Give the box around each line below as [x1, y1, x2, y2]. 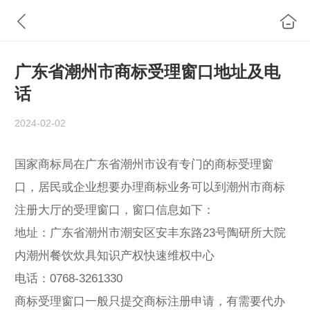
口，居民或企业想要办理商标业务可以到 [15, 180, 226, 194]
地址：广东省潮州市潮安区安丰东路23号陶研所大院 [15, 226, 286, 239]
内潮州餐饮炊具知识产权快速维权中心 [15, 248, 215, 262]
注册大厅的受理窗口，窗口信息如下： [15, 203, 215, 217]
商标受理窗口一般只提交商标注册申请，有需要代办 [15, 294, 285, 308]
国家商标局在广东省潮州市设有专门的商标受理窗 [15, 157, 273, 171]
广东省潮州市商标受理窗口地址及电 [15, 62, 280, 82]
